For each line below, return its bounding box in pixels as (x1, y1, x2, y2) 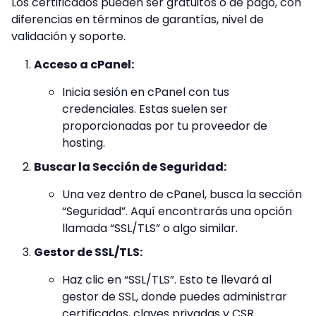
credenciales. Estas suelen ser (62, 100, 228, 117)
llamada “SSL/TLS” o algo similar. (62, 219, 238, 236)
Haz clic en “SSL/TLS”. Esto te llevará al (62, 271, 272, 288)
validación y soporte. (11, 28, 126, 44)
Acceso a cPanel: (34, 56, 134, 73)
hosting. (62, 134, 105, 151)
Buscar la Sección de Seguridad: (34, 158, 226, 175)
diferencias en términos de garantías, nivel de (11, 11, 264, 28)
